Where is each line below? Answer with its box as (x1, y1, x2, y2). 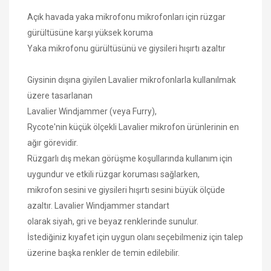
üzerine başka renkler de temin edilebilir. (27, 247, 180, 258)
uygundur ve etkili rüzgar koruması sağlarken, (27, 169, 200, 179)
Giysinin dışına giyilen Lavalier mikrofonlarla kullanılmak (27, 74, 236, 85)
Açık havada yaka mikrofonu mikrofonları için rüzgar (27, 11, 226, 22)
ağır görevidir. (27, 137, 78, 148)
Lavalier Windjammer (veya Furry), (27, 106, 157, 116)
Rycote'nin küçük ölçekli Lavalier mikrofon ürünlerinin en (27, 122, 239, 132)
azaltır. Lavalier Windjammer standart (27, 200, 169, 211)
